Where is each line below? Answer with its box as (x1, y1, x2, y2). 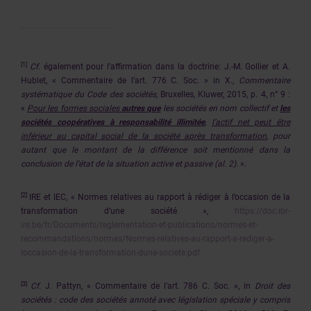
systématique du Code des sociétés (21, 90, 156, 99)
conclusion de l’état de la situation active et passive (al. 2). (21, 159, 238, 169)
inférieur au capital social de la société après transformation (21, 131, 267, 141)
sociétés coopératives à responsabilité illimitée (21, 117, 205, 127)
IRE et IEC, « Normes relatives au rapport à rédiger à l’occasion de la (29, 192, 291, 202)
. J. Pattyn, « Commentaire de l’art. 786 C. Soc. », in (38, 281, 255, 291)
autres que (121, 103, 161, 113)
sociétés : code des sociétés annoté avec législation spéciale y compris (21, 295, 290, 305)
